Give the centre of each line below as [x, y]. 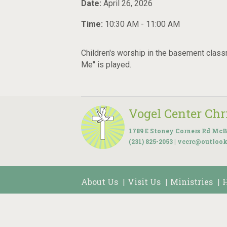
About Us [100, 182]
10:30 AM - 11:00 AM [142, 24]
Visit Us [144, 182]
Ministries [192, 182]
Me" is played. [106, 65]
